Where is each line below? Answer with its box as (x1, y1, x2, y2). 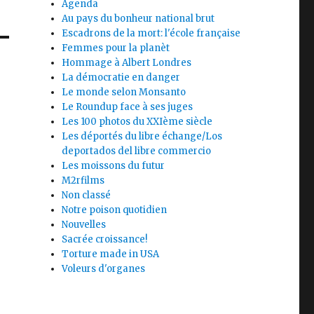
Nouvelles (62, 219, 107, 231)
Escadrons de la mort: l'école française (62, 27, 241, 39)
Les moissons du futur (62, 160, 165, 172)
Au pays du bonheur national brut (62, 13, 215, 25)
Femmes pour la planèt (62, 42, 170, 54)
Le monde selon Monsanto (62, 86, 186, 98)
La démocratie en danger (62, 71, 181, 83)
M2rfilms (62, 175, 105, 186)
